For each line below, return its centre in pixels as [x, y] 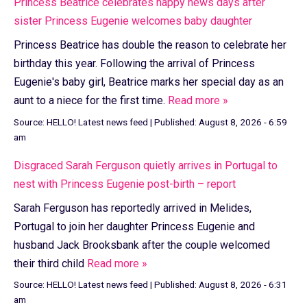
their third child [50, 263]
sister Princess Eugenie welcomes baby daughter [133, 21]
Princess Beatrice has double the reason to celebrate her [150, 45]
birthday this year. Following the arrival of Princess [134, 64]
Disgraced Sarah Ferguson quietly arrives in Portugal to [146, 165]
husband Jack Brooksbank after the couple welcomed [142, 245]
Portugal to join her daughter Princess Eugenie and [134, 226]
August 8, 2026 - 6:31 [243, 285]
